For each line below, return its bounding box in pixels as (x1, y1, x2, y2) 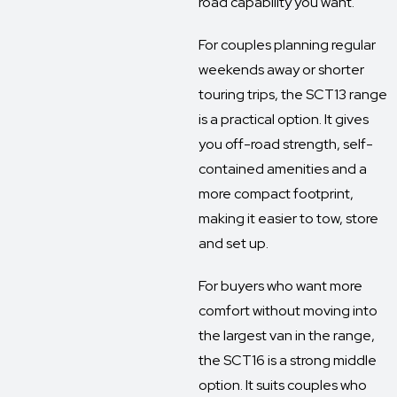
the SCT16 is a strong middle (198, 351, 377, 370)
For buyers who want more (198, 276, 362, 295)
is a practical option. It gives (198, 110, 369, 128)
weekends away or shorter (198, 60, 364, 79)
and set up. (198, 234, 269, 253)
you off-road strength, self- (198, 135, 373, 153)
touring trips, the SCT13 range (198, 85, 387, 104)
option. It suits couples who (198, 376, 367, 394)
